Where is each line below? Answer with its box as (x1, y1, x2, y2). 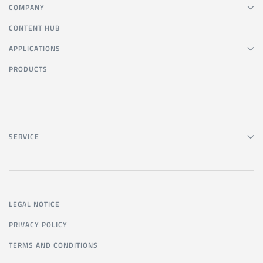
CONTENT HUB (9, 22, 60, 33)
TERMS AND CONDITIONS (9, 240, 98, 251)
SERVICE (9, 131, 39, 142)
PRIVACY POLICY (9, 219, 68, 230)
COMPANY (9, 2, 45, 13)
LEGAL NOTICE (9, 198, 60, 210)
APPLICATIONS (9, 43, 60, 54)
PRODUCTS (9, 63, 48, 75)
